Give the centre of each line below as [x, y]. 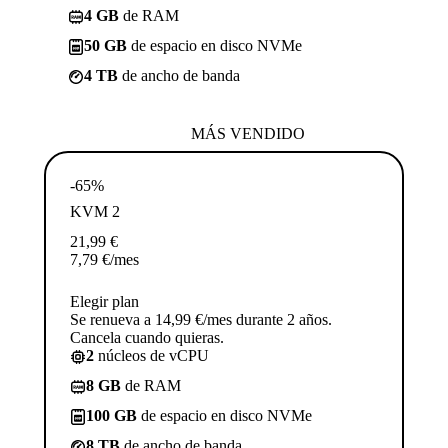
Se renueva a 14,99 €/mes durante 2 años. [201, 320]
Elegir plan [104, 302]
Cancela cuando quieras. [147, 338]
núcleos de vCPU [151, 356]
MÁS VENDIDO [248, 134]
